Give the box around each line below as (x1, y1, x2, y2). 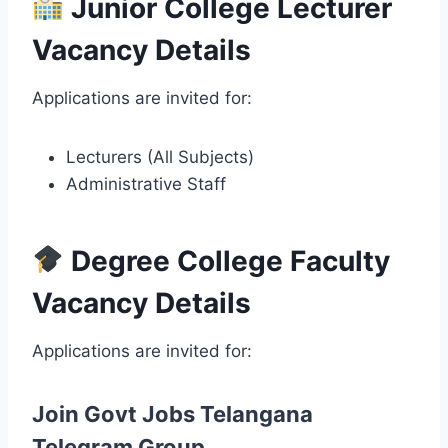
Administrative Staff (66, 173, 226, 194)
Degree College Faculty (63, 243, 390, 278)
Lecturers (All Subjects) (66, 146, 254, 167)
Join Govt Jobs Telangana (32, 400, 313, 427)
